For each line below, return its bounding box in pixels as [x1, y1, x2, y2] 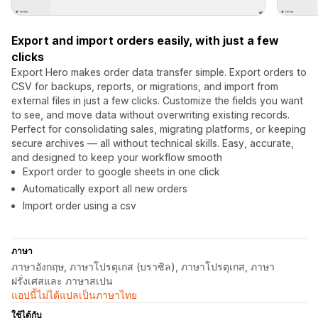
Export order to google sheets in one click [23, 165, 220, 178]
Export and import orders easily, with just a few [11, 33, 279, 48]
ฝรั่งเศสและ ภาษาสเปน [11, 275, 113, 287]
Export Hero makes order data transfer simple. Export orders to [11, 66, 307, 79]
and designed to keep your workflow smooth [11, 151, 222, 164]
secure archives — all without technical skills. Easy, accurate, [11, 137, 294, 150]
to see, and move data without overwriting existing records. [11, 109, 290, 121]
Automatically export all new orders [23, 182, 187, 195]
